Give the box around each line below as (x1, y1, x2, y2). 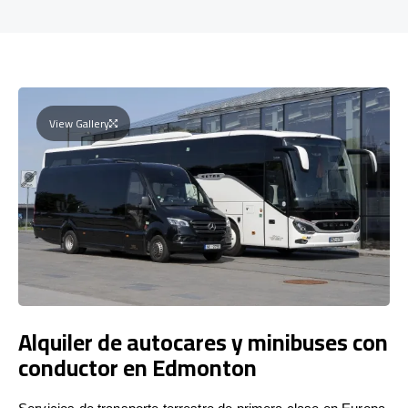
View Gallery (49, 112, 109, 134)
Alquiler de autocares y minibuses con (18, 320, 388, 363)
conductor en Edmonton (18, 345, 257, 389)
